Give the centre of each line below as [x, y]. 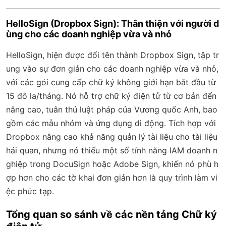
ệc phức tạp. [30, 191]
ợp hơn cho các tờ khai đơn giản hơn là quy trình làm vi [112, 177]
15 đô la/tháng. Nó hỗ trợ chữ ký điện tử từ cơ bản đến [111, 96]
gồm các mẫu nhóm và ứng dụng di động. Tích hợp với [111, 123]
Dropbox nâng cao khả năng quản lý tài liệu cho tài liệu [112, 136]
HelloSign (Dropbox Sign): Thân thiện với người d [112, 23]
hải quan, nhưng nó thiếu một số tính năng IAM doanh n [112, 150]
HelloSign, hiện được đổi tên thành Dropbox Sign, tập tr [112, 55]
